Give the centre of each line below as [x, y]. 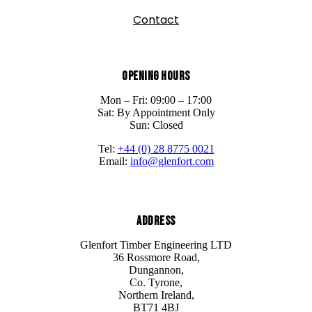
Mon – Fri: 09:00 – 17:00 [156, 100]
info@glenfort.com [172, 162]
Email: [114, 162]
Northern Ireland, [156, 295]
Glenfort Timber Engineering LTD [156, 245]
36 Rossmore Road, [156, 258]
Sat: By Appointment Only [156, 113]
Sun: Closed [156, 125]
